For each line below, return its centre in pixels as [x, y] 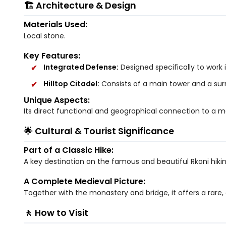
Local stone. [45, 36]
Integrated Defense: [81, 67]
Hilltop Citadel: [72, 83]
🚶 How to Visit [56, 213]
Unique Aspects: [57, 100]
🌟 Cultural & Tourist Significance [99, 131]
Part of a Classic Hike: [69, 150]
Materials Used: [55, 25]
